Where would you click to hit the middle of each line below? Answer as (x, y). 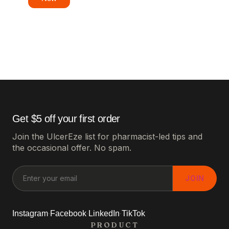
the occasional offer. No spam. (72, 148)
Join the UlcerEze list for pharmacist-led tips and (107, 137)
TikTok (133, 214)
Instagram (30, 214)
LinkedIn (104, 214)
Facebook (68, 214)
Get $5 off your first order (66, 119)
